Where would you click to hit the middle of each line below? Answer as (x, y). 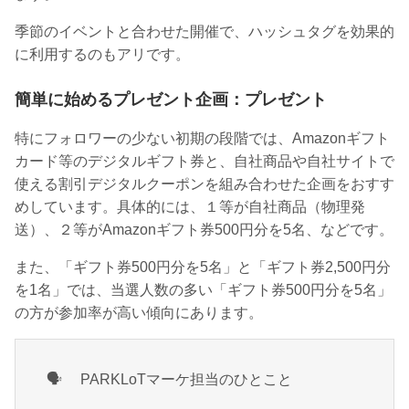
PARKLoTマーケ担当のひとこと (179, 379)
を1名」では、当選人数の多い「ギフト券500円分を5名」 (203, 289)
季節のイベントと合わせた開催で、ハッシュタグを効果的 (204, 31)
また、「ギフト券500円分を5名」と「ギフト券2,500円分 (203, 267)
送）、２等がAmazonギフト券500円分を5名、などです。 (204, 229)
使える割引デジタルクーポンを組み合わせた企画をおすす (204, 184)
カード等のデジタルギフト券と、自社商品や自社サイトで (204, 161)
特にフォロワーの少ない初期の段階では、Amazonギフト (202, 138)
